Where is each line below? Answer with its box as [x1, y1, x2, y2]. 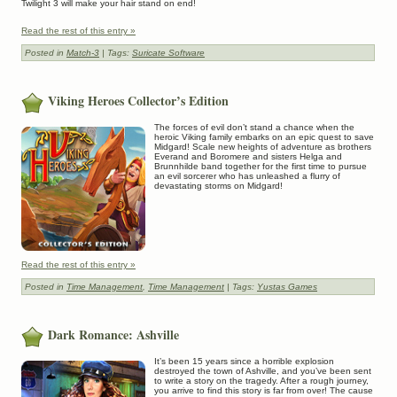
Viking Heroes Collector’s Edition [48, 90, 229, 110]
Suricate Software [132, 47, 205, 58]
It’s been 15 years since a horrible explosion [154, 356, 334, 367]
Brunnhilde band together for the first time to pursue [154, 160, 367, 171]
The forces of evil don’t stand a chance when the [154, 121, 354, 132]
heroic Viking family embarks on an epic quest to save [154, 131, 374, 142]
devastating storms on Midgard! [154, 180, 283, 191]
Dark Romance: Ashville [48, 324, 179, 344]
